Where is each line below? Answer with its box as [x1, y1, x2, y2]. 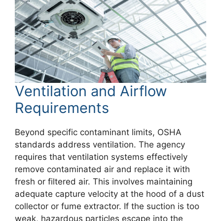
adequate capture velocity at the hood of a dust [15, 189, 204, 199]
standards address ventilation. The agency [15, 140, 185, 150]
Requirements [15, 99, 109, 117]
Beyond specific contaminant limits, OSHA [15, 127, 182, 138]
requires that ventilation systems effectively [15, 152, 187, 162]
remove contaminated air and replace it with [15, 164, 190, 175]
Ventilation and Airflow [15, 82, 167, 100]
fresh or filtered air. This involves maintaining [15, 177, 192, 187]
